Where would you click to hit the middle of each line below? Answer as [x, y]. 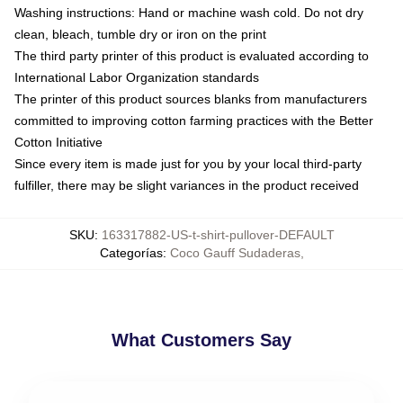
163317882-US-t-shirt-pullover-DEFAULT [218, 234]
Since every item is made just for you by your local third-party [188, 163]
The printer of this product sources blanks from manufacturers [191, 99]
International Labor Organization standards [137, 77]
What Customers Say [201, 340]
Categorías [131, 252]
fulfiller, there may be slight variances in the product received [187, 185]
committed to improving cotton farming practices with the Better [194, 120]
